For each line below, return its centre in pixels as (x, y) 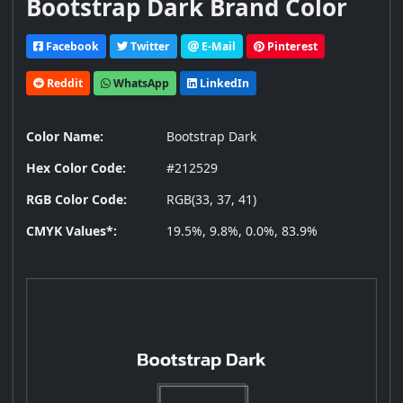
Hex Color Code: (76, 168)
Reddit (63, 83)
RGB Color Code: (76, 200)
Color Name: (65, 137)
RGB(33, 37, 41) (211, 200)
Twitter (149, 46)
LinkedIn (223, 83)
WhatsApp (140, 83)
